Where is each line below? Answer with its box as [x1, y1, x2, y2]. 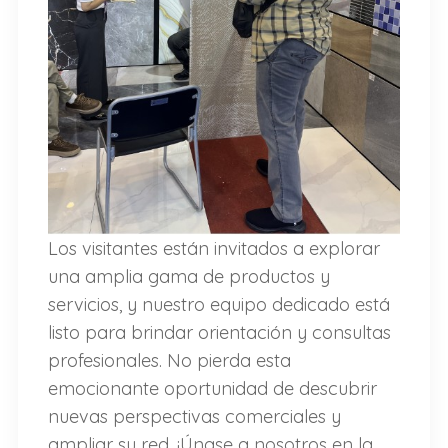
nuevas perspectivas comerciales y [47, 405, 341, 429]
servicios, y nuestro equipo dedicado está [47, 293, 390, 317]
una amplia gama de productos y [47, 265, 330, 289]
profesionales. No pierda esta [47, 349, 291, 373]
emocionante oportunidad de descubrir [47, 377, 377, 401]
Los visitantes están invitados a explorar [47, 237, 380, 261]
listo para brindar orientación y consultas [47, 321, 391, 345]
